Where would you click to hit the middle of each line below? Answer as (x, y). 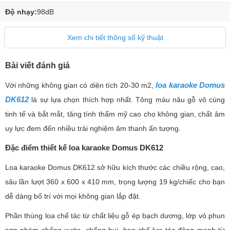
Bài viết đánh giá (37, 65)
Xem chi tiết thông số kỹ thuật (115, 37)
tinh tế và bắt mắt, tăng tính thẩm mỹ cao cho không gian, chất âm (115, 114)
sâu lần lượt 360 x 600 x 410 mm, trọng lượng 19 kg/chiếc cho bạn (115, 182)
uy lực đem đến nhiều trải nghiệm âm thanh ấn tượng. (93, 128)
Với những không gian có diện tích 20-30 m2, (81, 85)
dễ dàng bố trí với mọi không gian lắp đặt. (73, 196)
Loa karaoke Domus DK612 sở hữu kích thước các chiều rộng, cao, (115, 167)
